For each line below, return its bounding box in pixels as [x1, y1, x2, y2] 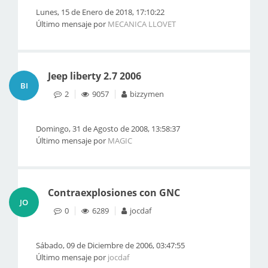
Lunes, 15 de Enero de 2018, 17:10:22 [36, 7, 165, 17]
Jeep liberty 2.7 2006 [48, 69, 141, 83]
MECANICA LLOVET [108, 19, 176, 29]
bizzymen [130, 89, 164, 99]
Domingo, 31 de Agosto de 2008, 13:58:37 [36, 123, 180, 134]
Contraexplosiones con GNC [48, 186, 180, 199]
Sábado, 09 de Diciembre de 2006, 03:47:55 [36, 240, 185, 251]
